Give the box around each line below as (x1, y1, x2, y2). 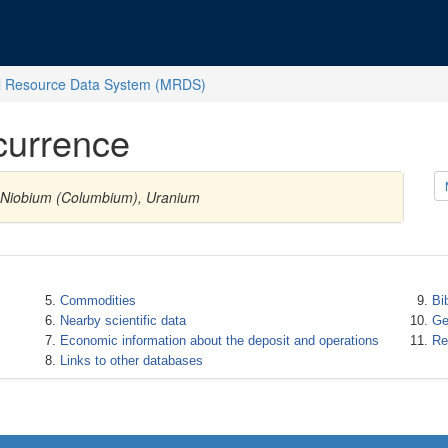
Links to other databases (59, 353, 203, 368)
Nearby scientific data (59, 313, 186, 328)
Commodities (59, 293, 136, 308)
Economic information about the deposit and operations (59, 333, 379, 348)
